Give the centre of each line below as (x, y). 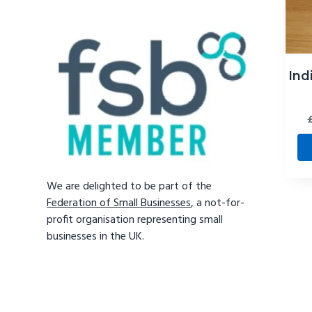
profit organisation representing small (135, 220)
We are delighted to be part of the (130, 187)
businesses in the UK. (96, 237)
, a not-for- (218, 204)
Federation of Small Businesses (119, 204)
